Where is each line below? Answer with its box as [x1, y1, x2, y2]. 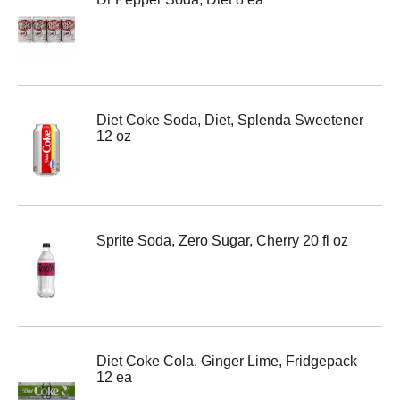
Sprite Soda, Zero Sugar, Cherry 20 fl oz [96, 233, 348, 248]
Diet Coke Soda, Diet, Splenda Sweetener [96, 112, 363, 128]
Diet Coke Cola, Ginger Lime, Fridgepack [96, 354, 357, 369]
